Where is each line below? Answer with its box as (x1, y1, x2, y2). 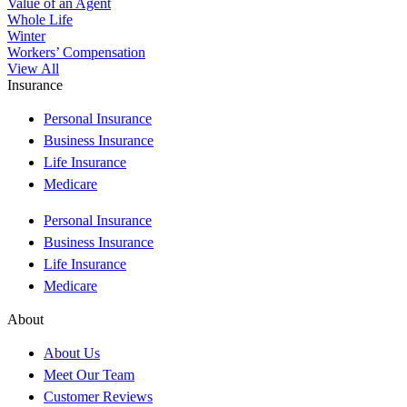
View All (7, 61, 59, 77)
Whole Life (7, 12, 73, 28)
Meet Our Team (44, 367, 134, 383)
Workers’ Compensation (7, 45, 145, 61)
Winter (7, 28, 45, 45)
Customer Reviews (44, 389, 153, 405)
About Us (44, 345, 100, 362)
